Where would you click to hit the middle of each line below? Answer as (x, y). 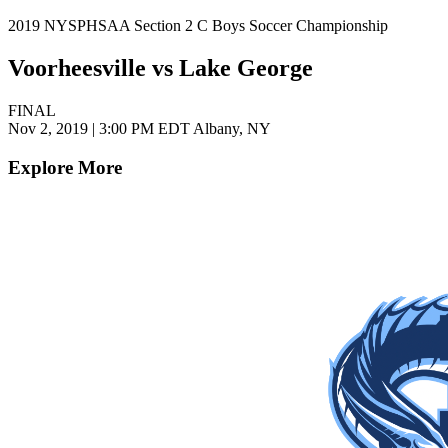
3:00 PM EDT (144, 129)
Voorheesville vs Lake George (160, 68)
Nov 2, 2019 (50, 129)
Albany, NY (230, 129)
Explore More (65, 167)
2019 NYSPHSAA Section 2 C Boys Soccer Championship (198, 26)
